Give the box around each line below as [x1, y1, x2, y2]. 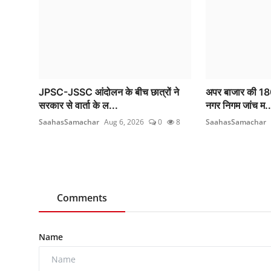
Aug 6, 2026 [104, 116, 144, 127]
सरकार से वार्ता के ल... [39, 99, 118, 111]
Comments [57, 191, 107, 204]
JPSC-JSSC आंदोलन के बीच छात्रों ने [39, 85, 179, 98]
